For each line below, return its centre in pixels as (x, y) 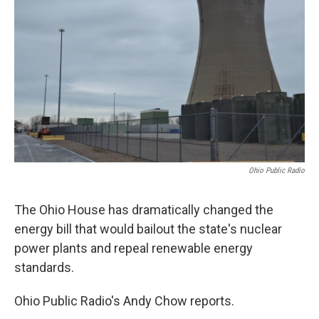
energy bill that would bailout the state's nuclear (148, 229)
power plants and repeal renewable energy (134, 248)
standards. (46, 267)
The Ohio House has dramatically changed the (144, 210)
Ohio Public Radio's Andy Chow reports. (126, 301)
